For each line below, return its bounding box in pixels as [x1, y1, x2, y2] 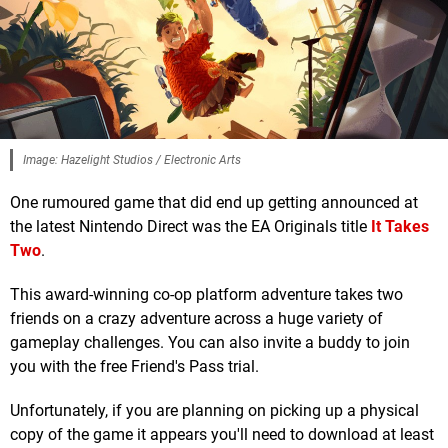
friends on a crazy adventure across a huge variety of [10, 309, 383, 329]
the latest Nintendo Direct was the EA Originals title [10, 217, 371, 237]
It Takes [371, 217, 429, 237]
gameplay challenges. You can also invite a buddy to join [10, 333, 410, 353]
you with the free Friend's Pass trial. [10, 357, 259, 377]
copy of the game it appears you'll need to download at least [10, 425, 434, 445]
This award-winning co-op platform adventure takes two [10, 285, 403, 305]
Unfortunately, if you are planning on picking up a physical [10, 401, 419, 421]
